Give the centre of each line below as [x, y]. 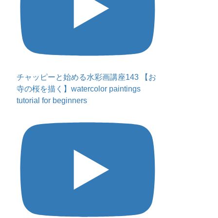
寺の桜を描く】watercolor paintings [79, 89]
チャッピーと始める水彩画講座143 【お [87, 77]
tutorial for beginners [52, 100]
